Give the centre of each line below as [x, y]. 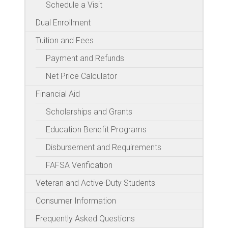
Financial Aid [58, 94]
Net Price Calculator [81, 76]
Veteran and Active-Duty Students [95, 183]
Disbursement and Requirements [104, 147]
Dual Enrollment [63, 23]
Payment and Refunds [85, 58]
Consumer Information [76, 201]
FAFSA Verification [79, 165]
